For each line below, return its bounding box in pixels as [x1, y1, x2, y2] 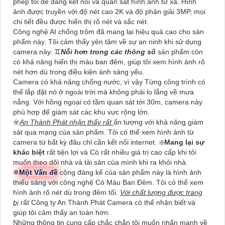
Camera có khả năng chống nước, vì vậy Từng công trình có [13, 78, 205, 86]
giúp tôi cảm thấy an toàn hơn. [13, 208, 110, 217]
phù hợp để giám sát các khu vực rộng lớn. [13, 108, 150, 117]
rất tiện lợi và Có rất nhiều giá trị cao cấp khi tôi [47, 148, 196, 157]
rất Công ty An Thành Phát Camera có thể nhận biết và [19, 198, 195, 207]
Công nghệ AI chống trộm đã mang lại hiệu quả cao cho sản [13, 28, 204, 36]
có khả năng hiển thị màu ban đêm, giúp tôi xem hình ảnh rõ [13, 58, 205, 66]
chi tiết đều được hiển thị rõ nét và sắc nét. [13, 18, 149, 26]
